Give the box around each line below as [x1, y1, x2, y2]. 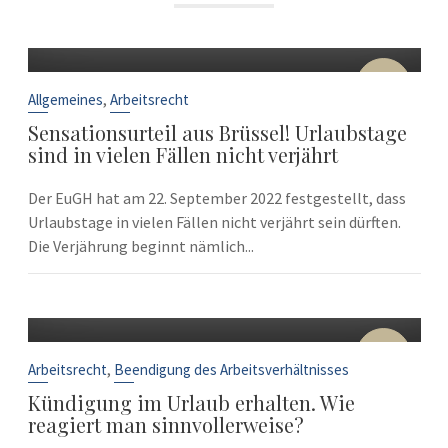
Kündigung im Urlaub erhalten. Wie [27, 389, 355, 416]
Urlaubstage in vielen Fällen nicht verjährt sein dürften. [27, 212, 401, 232]
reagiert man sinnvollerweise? [27, 411, 304, 438]
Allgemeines [27, 90, 103, 109]
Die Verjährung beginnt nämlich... [27, 236, 254, 256]
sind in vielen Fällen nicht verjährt [27, 141, 338, 168]
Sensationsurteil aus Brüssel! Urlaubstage [27, 119, 407, 146]
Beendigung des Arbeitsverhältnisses [113, 360, 349, 379]
